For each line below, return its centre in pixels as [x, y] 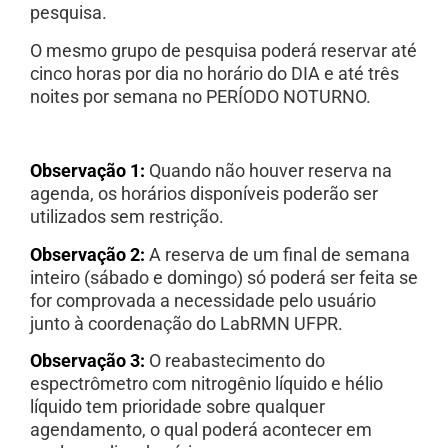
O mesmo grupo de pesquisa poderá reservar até [223, 50]
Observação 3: [87, 361]
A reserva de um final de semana [279, 254]
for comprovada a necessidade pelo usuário [203, 300]
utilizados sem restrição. [127, 217]
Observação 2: [87, 254]
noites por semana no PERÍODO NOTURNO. [200, 96]
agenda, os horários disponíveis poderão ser [204, 194]
